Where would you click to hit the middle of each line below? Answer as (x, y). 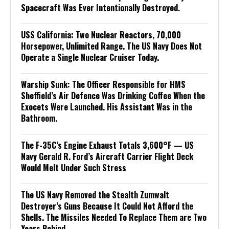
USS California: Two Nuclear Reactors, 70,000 (101, 35)
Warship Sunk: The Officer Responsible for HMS (103, 84)
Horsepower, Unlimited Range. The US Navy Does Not (111, 46)
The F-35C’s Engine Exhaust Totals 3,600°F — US (107, 145)
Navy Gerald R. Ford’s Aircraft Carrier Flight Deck (107, 156)
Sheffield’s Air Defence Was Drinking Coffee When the (113, 95)
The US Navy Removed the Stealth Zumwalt (95, 194)
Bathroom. (39, 118)
